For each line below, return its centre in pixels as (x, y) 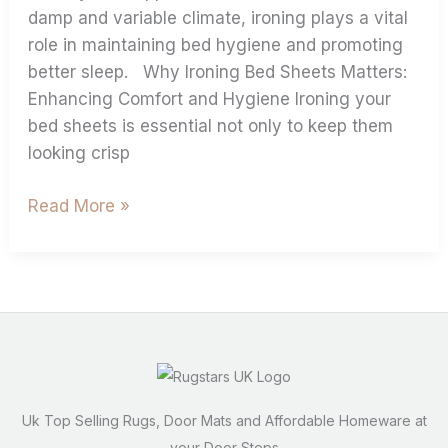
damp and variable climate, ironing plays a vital (218, 18)
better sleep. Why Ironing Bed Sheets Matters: (218, 72)
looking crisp (79, 153)
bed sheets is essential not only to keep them (211, 126)
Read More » (79, 205)
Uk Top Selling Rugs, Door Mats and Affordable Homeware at (224, 421)
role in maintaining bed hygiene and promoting (216, 45)
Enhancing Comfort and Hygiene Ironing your (210, 99)
